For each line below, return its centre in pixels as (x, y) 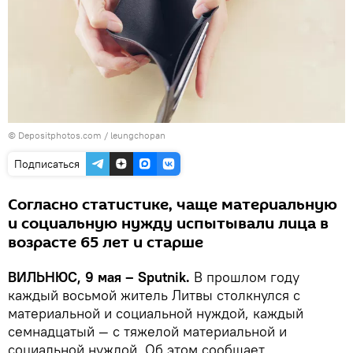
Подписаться (47, 164)
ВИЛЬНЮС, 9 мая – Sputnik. (101, 277)
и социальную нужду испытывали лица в (168, 224)
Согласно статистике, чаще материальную (173, 205)
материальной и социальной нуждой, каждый (156, 314)
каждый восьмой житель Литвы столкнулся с (154, 295)
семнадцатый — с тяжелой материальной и (147, 332)
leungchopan (138, 136)
